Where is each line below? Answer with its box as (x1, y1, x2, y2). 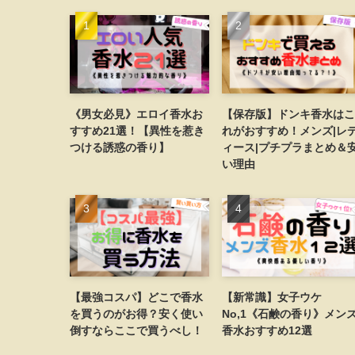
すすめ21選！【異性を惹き (70, 124, 204, 137)
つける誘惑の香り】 (70, 140, 170, 154)
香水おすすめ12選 (222, 323, 312, 337)
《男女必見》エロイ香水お (70, 107, 203, 120)
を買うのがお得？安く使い (70, 307, 203, 320)
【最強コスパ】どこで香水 (70, 290, 203, 303)
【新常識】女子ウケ (222, 290, 322, 303)
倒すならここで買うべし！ (70, 323, 203, 337)
